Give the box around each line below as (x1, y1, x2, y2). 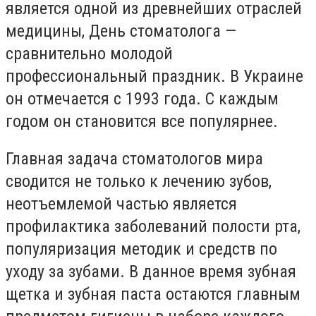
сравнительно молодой (6, 43, 173, 63)
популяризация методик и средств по (6, 239, 277, 260)
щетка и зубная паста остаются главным (6, 284, 300, 305)
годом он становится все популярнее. (6, 111, 278, 131)
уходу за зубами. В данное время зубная (6, 262, 296, 282)
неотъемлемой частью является (6, 194, 237, 214)
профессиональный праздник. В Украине (6, 66, 303, 86)
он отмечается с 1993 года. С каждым (6, 88, 279, 109)
